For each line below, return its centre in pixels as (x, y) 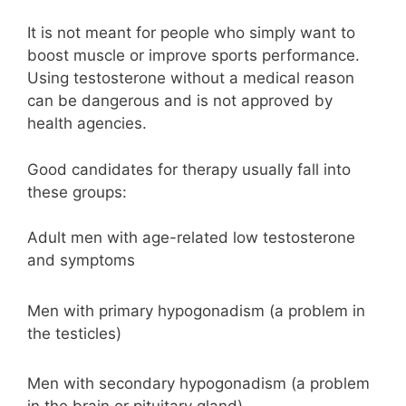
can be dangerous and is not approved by (180, 101)
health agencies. (87, 124)
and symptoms (81, 261)
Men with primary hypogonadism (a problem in (196, 310)
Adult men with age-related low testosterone (191, 238)
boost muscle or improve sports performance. (193, 56)
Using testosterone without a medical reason (191, 78)
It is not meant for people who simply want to (191, 33)
